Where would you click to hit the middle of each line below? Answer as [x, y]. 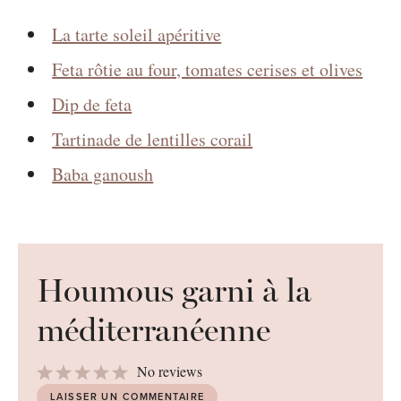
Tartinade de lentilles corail [153, 139]
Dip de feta [92, 104]
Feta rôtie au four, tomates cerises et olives [208, 69]
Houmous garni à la [174, 290]
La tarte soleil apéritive [137, 34]
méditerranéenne [154, 330]
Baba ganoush [103, 174]
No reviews [170, 371]
